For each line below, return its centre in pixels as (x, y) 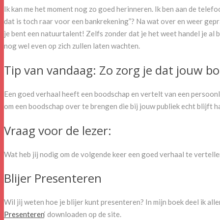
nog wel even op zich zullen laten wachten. (72, 45)
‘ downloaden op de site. (83, 214)
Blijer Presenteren (53, 178)
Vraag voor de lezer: (58, 130)
